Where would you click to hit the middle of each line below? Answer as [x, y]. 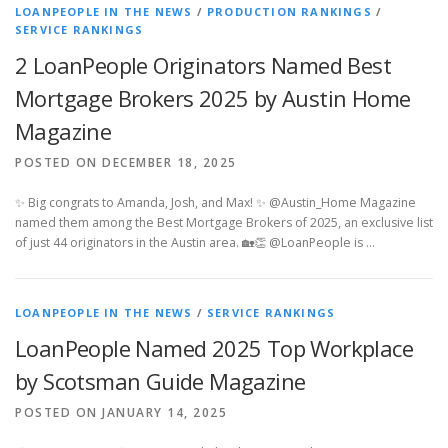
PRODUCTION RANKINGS [289, 11]
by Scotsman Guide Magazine [160, 381]
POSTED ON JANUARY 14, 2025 [121, 412]
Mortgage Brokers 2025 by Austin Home [213, 98]
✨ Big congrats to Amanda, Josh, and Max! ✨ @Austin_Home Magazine [215, 202]
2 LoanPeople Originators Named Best [203, 65]
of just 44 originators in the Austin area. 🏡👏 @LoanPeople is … [195, 242]
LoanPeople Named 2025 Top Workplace [214, 348]
